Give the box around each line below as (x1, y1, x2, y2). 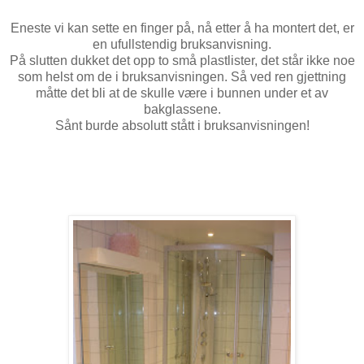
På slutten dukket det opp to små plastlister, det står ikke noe (9, 53, 355, 67)
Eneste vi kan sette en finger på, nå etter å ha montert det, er (10, 20, 354, 35)
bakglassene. (143, 102, 221, 116)
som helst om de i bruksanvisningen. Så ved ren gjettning (18, 69, 346, 84)
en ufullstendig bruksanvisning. (93, 37, 271, 51)
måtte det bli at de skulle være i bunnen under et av (36, 85, 328, 100)
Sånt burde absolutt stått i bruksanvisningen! (54, 118, 310, 132)
